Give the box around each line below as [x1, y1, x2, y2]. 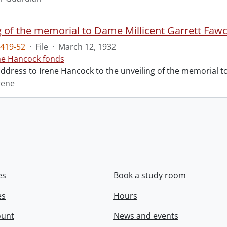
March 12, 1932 [58, 41, 116, 52]
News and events [113, 210, 178, 221]
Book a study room [113, 170, 186, 181]
